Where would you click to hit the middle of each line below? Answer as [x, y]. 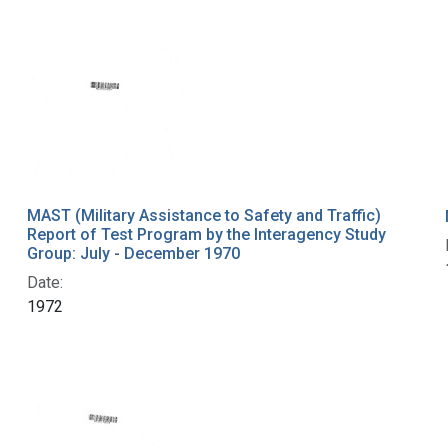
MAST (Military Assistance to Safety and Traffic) [203, 216]
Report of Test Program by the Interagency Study [206, 235]
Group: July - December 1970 [133, 254]
